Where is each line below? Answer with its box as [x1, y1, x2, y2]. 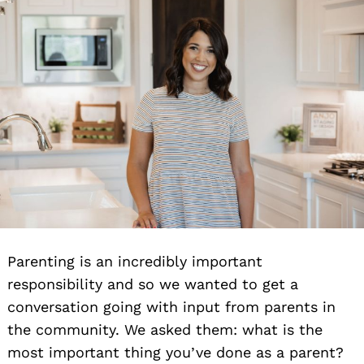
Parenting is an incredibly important [7, 253, 262, 271]
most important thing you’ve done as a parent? [7, 344, 344, 362]
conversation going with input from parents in [7, 298, 336, 316]
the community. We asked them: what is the [7, 321, 323, 339]
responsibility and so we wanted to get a [7, 275, 298, 293]
